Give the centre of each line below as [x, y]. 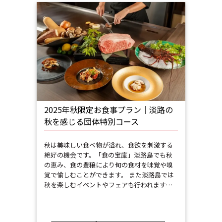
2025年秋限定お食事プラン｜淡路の [109, 110]
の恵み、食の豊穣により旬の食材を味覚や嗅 [109, 165]
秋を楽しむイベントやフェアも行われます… [108, 185]
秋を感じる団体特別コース [91, 122]
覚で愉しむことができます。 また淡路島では [109, 175]
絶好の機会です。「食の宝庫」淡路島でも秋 [108, 155]
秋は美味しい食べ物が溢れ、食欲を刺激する [109, 145]
